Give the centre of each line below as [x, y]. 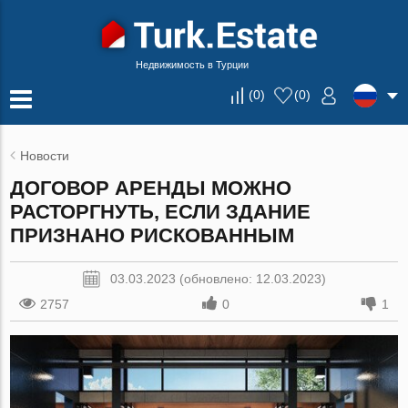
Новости [45, 156]
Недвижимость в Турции [192, 65]
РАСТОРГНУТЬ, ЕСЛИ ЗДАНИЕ [161, 212]
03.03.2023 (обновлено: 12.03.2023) [218, 279]
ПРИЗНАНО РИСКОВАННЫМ [153, 235]
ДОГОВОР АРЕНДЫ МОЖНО [151, 188]
